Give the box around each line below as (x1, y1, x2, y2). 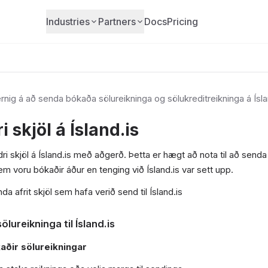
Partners (98, 16, 136, 28)
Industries (46, 16, 90, 28)
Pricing (167, 16, 199, 28)
